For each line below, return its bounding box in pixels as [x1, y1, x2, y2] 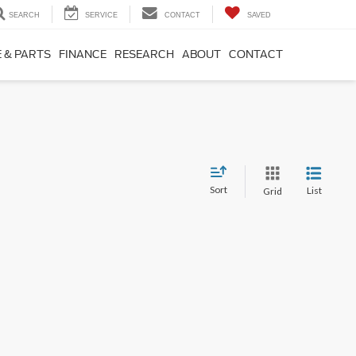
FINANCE [59, 48, 106, 61]
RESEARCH [114, 48, 174, 61]
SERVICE [85, 11, 118, 20]
